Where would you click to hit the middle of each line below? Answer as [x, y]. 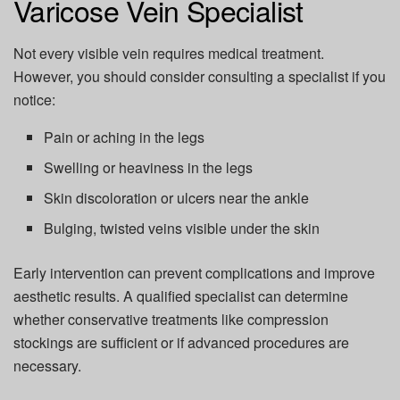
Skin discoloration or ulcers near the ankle [177, 197]
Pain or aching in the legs [125, 137]
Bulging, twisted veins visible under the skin [182, 228]
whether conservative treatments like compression [171, 319]
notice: [34, 99]
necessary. [47, 365]
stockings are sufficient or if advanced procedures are [181, 342]
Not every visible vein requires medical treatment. [169, 53]
